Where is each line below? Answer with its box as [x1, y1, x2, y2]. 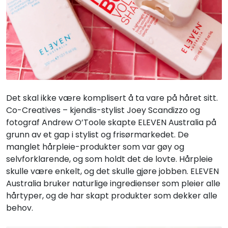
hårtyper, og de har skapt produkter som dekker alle [6, 190, 217, 202]
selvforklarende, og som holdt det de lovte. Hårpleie [6, 153, 213, 165]
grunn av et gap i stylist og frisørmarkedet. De [6, 129, 189, 140]
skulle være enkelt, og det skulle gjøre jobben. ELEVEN [6, 165, 219, 177]
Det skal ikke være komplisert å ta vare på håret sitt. [6, 92, 218, 104]
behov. [6, 202, 33, 214]
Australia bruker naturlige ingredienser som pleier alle [6, 178, 220, 189]
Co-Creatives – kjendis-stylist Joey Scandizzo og [6, 104, 200, 116]
